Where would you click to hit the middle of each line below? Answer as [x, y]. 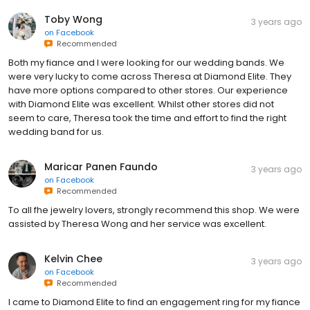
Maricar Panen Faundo [101, 166]
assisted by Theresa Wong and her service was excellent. [137, 224]
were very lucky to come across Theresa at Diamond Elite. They [150, 76]
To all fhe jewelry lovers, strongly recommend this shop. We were [154, 210]
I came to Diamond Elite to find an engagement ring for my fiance [154, 302]
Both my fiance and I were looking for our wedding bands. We [146, 62]
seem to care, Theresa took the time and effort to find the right [147, 118]
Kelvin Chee [73, 258]
